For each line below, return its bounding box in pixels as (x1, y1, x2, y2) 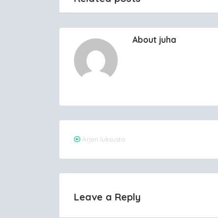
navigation (73, 146, 149, 165)
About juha (132, 34, 176, 45)
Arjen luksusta (82, 135, 125, 143)
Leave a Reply (74, 190, 141, 203)
